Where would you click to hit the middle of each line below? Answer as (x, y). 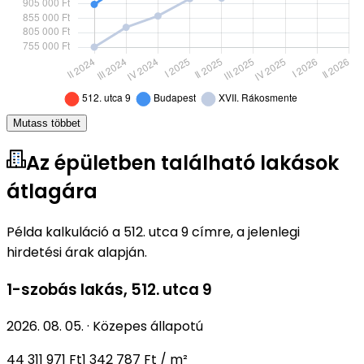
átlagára (52, 192)
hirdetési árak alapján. (77, 252)
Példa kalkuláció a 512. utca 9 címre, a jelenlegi (153, 232)
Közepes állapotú (148, 327)
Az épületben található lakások (182, 163)
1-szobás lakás (65, 289)
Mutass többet (47, 123)
